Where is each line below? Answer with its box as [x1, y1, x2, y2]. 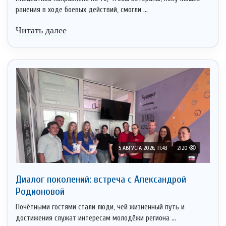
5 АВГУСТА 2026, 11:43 [119, 144, 167, 151]
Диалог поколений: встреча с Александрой [16, 173, 186, 185]
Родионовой [16, 185, 65, 197]
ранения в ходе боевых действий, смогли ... [16, 5, 148, 14]
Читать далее [16, 25, 67, 35]
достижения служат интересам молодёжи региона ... [16, 213, 176, 222]
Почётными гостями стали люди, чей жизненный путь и [16, 202, 185, 211]
